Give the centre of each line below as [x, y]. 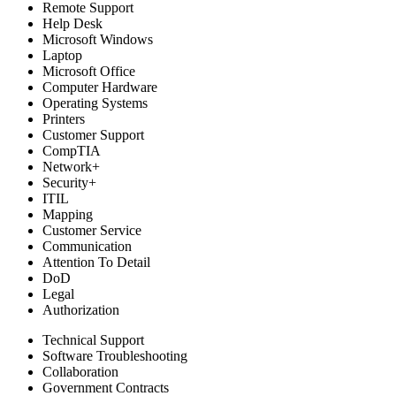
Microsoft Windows [98, 39]
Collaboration [80, 371]
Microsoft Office [89, 71]
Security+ [69, 182]
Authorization [81, 309]
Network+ [71, 166]
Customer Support [93, 134]
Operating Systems [95, 103]
